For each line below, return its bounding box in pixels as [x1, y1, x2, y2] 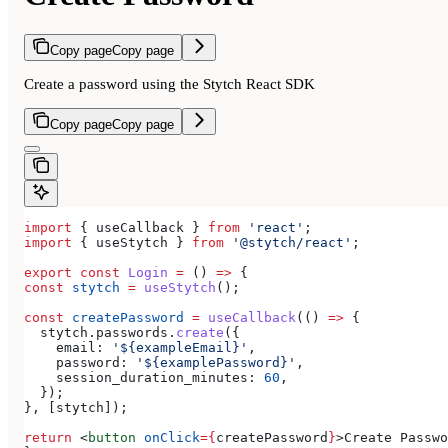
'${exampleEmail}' [104, 340, 248, 356]
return [24, 430, 72, 446]
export [24, 265, 72, 281]
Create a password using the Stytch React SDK [24, 76, 315, 93]
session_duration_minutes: [24, 370, 256, 386]
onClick [136, 430, 200, 446]
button [88, 430, 136, 446]
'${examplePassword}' [128, 355, 296, 371]
